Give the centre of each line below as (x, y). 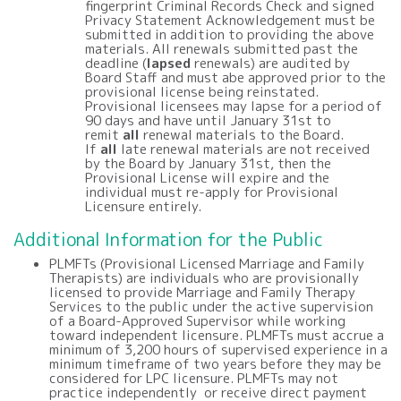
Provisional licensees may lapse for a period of (234, 106)
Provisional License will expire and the (207, 177)
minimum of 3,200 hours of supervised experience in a (218, 349)
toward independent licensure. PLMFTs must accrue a (217, 335)
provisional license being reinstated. (202, 91)
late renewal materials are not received (245, 149)
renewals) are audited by (270, 63)
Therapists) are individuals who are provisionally (204, 277)
